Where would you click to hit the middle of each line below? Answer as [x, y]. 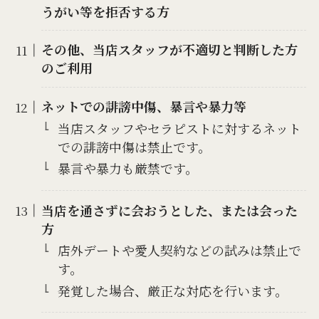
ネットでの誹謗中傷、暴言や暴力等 [144, 106]
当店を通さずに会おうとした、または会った [170, 210]
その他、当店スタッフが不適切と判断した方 [170, 49]
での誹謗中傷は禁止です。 [134, 146]
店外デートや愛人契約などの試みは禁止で [179, 250]
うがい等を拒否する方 [106, 11]
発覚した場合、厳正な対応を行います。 [172, 290]
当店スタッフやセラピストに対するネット [179, 128]
